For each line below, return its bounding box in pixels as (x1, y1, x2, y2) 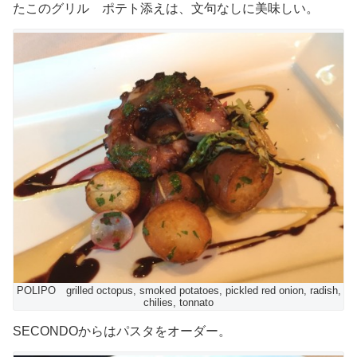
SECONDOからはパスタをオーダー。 (13, 324, 231, 339)
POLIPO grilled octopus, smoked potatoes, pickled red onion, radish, (16, 284, 341, 297)
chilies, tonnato (143, 296, 214, 309)
